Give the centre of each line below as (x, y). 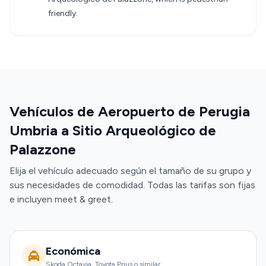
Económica (73, 251)
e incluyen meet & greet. (61, 199)
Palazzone (43, 149)
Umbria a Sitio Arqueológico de (113, 130)
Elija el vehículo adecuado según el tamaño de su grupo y (130, 171)
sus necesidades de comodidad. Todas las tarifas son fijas (132, 185)
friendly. (63, 13)
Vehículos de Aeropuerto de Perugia (130, 111)
